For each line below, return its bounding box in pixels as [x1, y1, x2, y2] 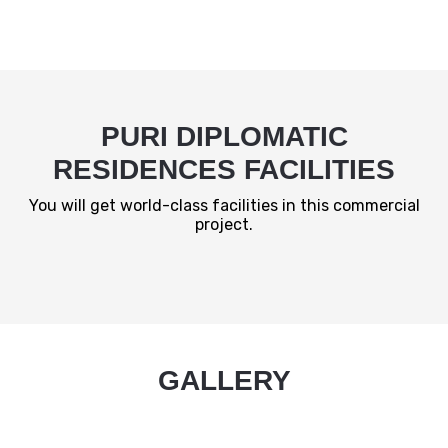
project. [195, 215, 253, 235]
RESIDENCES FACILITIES [53, 154, 395, 186]
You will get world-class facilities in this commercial [28, 196, 420, 216]
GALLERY [157, 365, 291, 397]
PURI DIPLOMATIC [100, 121, 348, 153]
